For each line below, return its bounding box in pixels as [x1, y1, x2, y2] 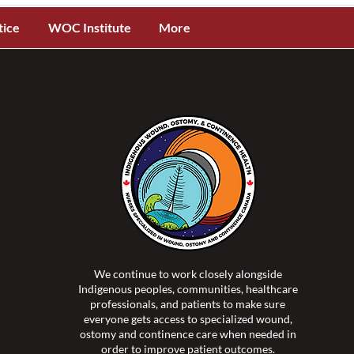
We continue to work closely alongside [93, 267, 282, 281]
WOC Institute [47, 20, 131, 35]
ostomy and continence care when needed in [79, 327, 296, 341]
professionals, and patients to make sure [90, 297, 286, 311]
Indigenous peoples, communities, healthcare [77, 282, 298, 296]
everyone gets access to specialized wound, [83, 312, 292, 326]
